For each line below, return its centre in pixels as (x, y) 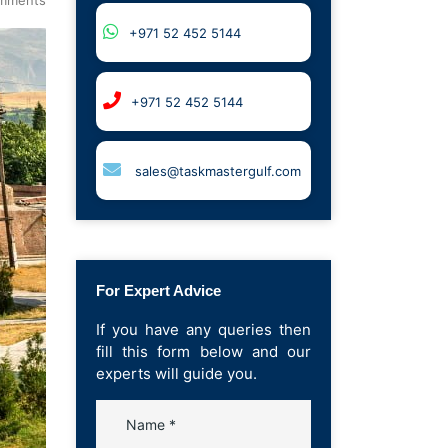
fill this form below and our (203, 351)
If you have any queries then (203, 329)
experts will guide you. (176, 373)
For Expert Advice (158, 290)
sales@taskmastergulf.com (216, 170)
